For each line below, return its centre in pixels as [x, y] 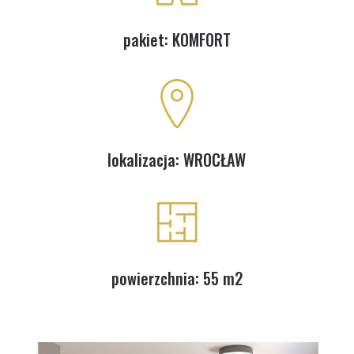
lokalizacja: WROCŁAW [177, 160]
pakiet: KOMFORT [177, 40]
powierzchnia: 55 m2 [177, 279]
